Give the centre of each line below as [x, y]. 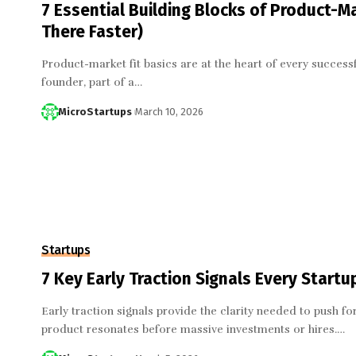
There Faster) [92, 31]
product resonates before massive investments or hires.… [193, 330]
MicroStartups [95, 111]
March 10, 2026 [169, 111]
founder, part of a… [92, 82]
